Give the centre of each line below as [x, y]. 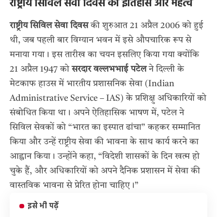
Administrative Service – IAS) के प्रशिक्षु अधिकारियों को [108, 99]
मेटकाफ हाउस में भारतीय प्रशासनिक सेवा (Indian [92, 84]
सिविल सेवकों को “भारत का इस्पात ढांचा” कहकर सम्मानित [105, 128]
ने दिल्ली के [165, 70]
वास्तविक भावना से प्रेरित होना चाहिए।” [74, 186]
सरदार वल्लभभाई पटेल [109, 70]
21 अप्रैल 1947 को [41, 70]
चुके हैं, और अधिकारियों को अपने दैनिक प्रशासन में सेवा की [105, 171]
